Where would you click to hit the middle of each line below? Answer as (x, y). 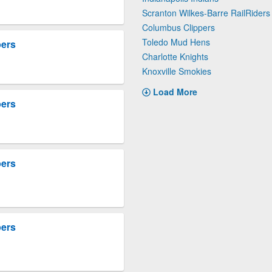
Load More (175, 92)
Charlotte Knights (175, 57)
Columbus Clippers (178, 28)
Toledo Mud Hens (176, 42)
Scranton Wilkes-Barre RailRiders (206, 13)
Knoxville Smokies (177, 71)
